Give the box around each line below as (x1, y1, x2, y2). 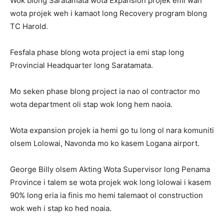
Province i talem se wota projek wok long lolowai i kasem (10, 177, 211, 187)
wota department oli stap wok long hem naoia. (10, 99, 172, 109)
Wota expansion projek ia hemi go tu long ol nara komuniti (10, 125, 214, 135)
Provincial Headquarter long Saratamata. (10, 60, 153, 70)
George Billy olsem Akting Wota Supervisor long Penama (10, 164, 210, 174)
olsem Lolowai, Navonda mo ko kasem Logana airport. (10, 138, 199, 148)
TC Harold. (10, 21, 48, 31)
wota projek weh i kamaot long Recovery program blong (10, 8, 207, 18)
